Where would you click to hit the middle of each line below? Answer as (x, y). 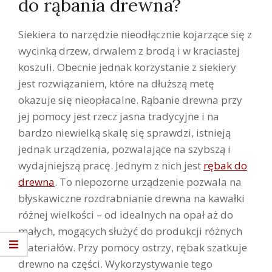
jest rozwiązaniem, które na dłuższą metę (116, 83)
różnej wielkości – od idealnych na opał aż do (126, 214)
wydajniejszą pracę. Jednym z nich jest (111, 165)
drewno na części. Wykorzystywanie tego (115, 263)
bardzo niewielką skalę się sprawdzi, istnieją (124, 132)
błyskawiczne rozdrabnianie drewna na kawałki (131, 198)
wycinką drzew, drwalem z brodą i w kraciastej (129, 50)
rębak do (225, 165)
